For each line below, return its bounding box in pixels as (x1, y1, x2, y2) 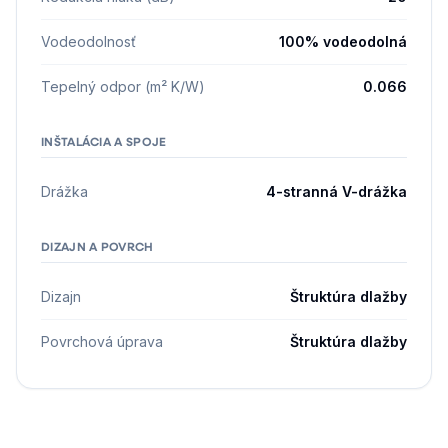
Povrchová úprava (41, 333, 163, 350)
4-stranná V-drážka (266, 183, 407, 200)
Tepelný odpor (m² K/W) (41, 78, 205, 95)
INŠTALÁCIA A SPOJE (41, 133, 167, 149)
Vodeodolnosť (41, 33, 136, 50)
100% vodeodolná (279, 33, 407, 50)
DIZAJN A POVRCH (41, 238, 154, 254)
